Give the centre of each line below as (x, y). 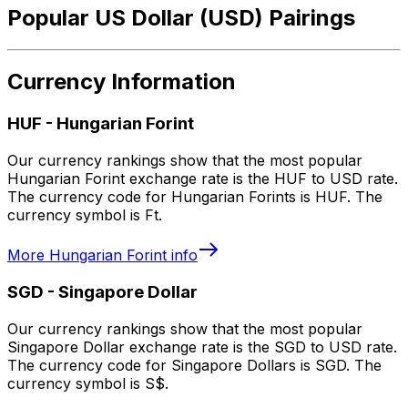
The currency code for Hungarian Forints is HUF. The (195, 197)
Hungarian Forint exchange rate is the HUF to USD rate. (203, 179)
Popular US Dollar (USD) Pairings (181, 17)
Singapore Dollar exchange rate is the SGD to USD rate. (202, 347)
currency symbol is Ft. (85, 215)
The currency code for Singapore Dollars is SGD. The (194, 365)
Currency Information (122, 82)
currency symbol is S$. (88, 383)
